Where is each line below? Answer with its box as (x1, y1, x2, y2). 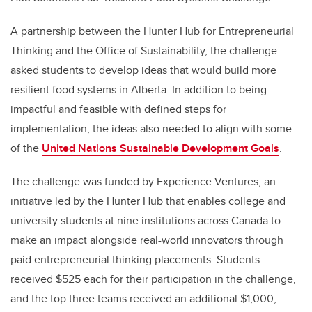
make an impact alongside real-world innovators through (10, 232, 283, 249)
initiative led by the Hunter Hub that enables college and (10, 193, 286, 210)
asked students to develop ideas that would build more (10, 62, 276, 79)
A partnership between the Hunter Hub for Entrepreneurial (10, 23, 294, 40)
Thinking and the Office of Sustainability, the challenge (10, 42, 277, 59)
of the (10, 140, 42, 157)
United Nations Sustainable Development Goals (42, 140, 279, 157)
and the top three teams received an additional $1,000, (10, 290, 276, 307)
